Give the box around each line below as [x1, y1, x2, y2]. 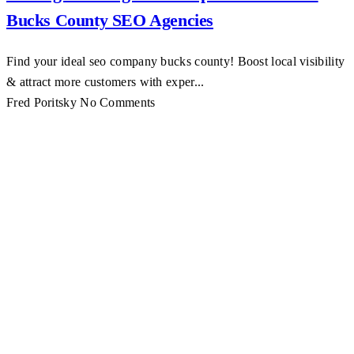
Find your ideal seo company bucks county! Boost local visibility [6, 55, 345, 68]
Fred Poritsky [6, 96, 77, 109]
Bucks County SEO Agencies [6, 10, 214, 30]
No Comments [80, 96, 156, 109]
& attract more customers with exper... [6, 75, 205, 88]
